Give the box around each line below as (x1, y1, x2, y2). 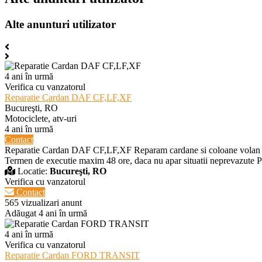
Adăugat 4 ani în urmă (5, 208, 87, 218)
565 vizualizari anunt (5, 197, 82, 208)
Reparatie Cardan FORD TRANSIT (5, 250, 140, 260)
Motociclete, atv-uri (5, 113, 77, 123)
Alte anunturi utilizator (5, 18, 116, 31)
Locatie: (15, 166, 50, 176)
